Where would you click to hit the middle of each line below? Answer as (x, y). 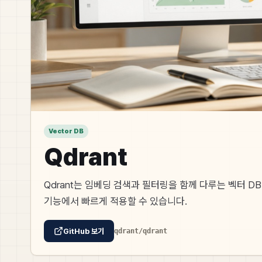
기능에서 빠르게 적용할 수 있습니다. (116, 201)
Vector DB (66, 131)
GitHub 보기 (84, 231)
